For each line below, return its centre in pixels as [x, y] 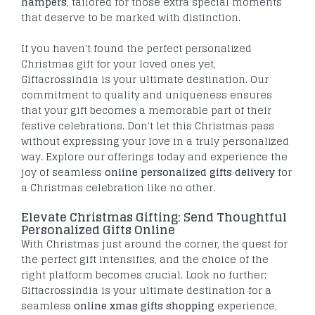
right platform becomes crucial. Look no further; [144, 275]
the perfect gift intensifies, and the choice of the [145, 259]
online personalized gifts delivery [190, 172]
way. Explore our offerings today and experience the [154, 157]
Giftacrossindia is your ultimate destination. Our [145, 79]
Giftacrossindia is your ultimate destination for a [146, 290]
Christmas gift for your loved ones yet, [118, 64]
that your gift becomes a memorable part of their [146, 110]
